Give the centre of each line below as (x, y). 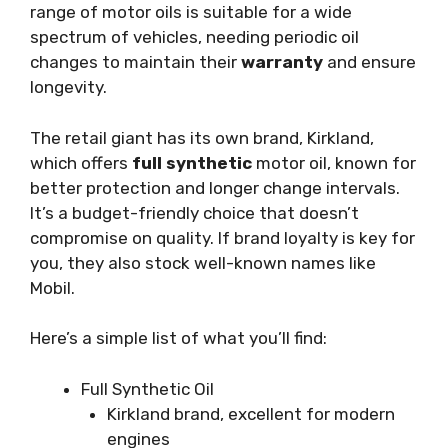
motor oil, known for (334, 162)
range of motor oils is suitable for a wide (191, 12)
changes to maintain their (135, 62)
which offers (81, 162)
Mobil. (52, 287)
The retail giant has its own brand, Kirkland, (202, 137)
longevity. (68, 87)
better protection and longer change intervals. (215, 187)
